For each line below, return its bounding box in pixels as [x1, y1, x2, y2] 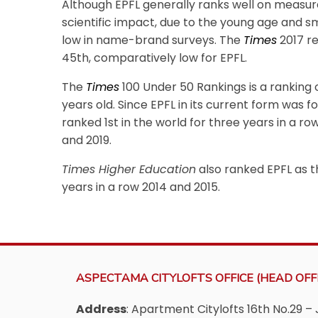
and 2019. [62, 132, 111, 148]
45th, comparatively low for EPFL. [62, 50, 247, 66]
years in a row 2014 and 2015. [62, 179, 220, 195]
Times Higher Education [62, 161, 196, 177]
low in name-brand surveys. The [62, 32, 243, 48]
